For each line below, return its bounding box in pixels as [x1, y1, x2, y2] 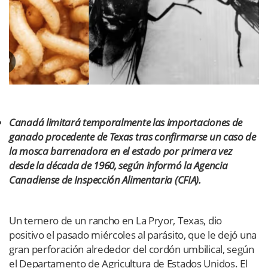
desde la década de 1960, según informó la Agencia [9, 158, 228, 172]
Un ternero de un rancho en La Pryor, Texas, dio [9, 213, 222, 227]
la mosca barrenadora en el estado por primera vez [9, 144, 233, 158]
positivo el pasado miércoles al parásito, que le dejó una [9, 227, 257, 242]
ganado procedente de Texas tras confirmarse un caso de [9, 129, 256, 144]
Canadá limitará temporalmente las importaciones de [9, 115, 243, 129]
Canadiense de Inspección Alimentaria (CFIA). [9, 172, 201, 187]
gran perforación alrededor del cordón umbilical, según [9, 242, 254, 256]
